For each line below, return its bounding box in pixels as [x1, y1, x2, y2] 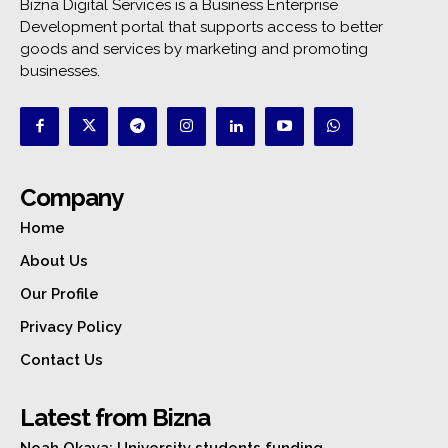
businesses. [20, 61, 100, 80]
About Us [20, 251, 88, 270]
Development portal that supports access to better [20, 17, 383, 36]
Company [20, 182, 123, 212]
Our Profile [20, 284, 99, 303]
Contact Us [20, 350, 103, 369]
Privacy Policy [20, 317, 122, 336]
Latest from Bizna [20, 402, 210, 432]
